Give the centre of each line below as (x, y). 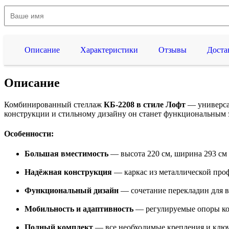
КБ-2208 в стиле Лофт (144, 104)
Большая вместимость (66, 154)
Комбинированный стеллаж (53, 104)
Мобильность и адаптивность (79, 209)
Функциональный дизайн (72, 191)
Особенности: (29, 133)
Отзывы (173, 50)
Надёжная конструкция (68, 172)
